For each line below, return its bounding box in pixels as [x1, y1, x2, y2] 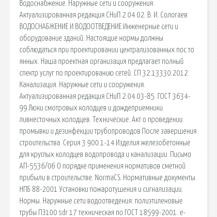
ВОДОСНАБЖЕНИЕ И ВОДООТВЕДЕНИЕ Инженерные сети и [19, 22, 178, 31]
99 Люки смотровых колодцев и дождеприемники [19, 104, 163, 112]
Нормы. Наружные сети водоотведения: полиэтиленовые [19, 197, 183, 205]
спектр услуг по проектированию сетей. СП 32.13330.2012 [19, 69, 188, 77]
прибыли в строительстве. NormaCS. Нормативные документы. [19, 173, 197, 182]
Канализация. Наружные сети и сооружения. [19, 80, 145, 89]
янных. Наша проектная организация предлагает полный [19, 57, 184, 65]
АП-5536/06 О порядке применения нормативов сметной [19, 162, 186, 170]
